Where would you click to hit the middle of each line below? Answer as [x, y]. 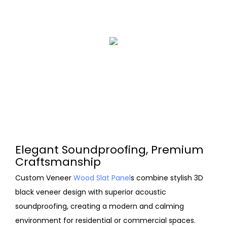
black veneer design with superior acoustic [91, 192]
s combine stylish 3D [167, 178]
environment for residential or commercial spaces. [105, 220]
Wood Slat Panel [102, 178]
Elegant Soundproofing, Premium [109, 150]
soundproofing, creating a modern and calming [100, 206]
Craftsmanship [60, 162]
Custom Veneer [44, 178]
